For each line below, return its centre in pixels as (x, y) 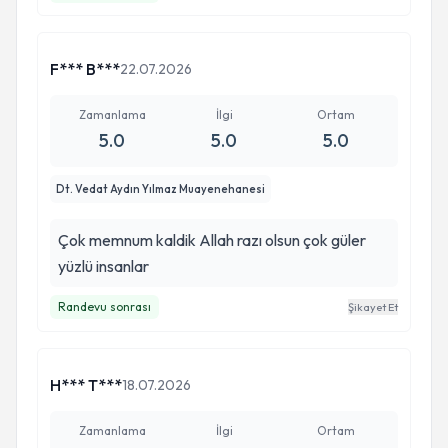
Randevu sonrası (104, 306)
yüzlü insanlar (103, 266)
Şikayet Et (373, 307)
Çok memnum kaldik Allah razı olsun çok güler (212, 240)
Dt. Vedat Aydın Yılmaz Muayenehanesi (160, 189)
